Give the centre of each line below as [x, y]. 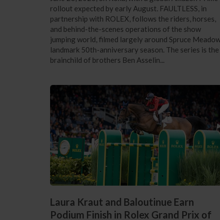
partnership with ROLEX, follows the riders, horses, [133, 18]
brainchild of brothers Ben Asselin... [107, 60]
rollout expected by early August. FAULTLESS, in [128, 8]
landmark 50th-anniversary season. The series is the [134, 49]
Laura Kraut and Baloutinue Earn [122, 202]
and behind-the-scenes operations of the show [125, 29]
